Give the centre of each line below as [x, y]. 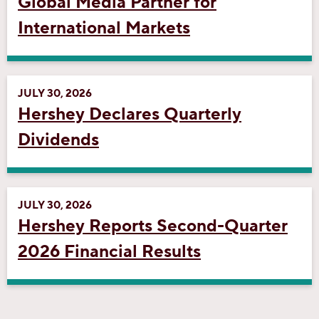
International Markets [104, 28]
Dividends [58, 140]
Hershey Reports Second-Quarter [153, 226]
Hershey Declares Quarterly [130, 114]
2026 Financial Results [109, 251]
